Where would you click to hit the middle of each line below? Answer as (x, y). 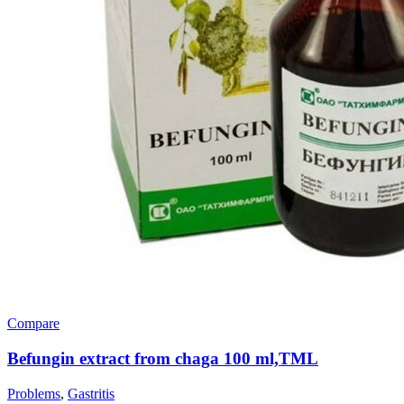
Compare (33, 324)
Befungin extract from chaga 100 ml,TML (163, 359)
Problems (34, 393)
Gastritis (91, 393)
